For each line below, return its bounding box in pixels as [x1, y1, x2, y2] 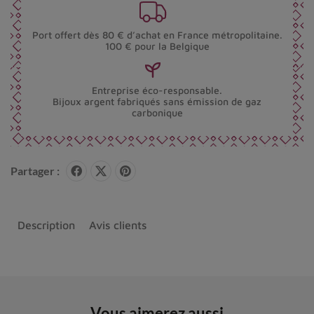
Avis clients [89, 218, 146, 231]
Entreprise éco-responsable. [92, 83, 222, 96]
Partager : [11, 164, 60, 178]
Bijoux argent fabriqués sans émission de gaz [53, 95, 261, 107]
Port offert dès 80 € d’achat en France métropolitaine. [32, 28, 282, 41]
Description [18, 218, 75, 231]
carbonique [131, 106, 183, 118]
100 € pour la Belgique [104, 39, 210, 52]
